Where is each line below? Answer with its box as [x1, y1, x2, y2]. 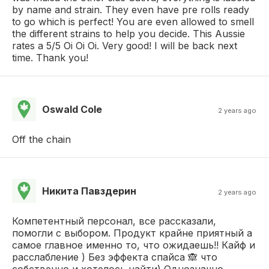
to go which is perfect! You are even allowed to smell [12, 15, 254, 28]
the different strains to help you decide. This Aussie [12, 27, 245, 40]
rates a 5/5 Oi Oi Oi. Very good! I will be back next [12, 39, 237, 52]
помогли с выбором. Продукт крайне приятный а [12, 226, 252, 239]
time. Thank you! [12, 51, 88, 64]
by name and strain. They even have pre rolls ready [12, 3, 249, 16]
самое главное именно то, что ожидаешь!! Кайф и [12, 238, 255, 251]
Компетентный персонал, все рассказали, [12, 214, 216, 227]
